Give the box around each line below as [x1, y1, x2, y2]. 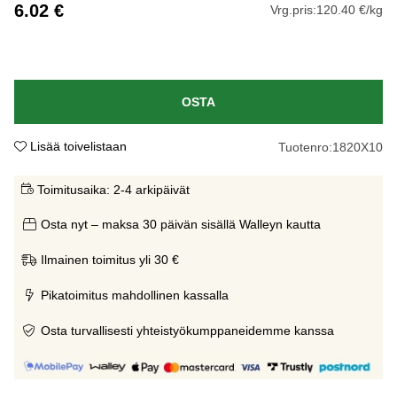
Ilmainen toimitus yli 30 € [41, 252, 179, 267]
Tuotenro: [278, 139, 332, 154]
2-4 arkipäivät [113, 182, 190, 197]
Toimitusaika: [34, 182, 113, 197]
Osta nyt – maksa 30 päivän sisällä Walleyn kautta [41, 216, 321, 231]
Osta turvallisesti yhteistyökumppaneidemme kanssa [41, 323, 334, 338]
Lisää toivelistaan [30, 138, 127, 153]
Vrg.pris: [270, 2, 316, 17]
